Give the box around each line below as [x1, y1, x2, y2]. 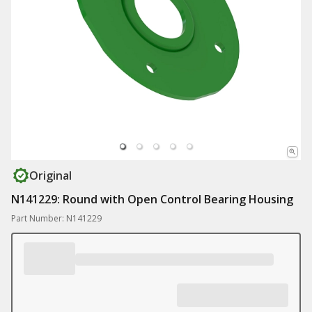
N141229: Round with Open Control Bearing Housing [11, 192, 293, 207]
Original [29, 168, 72, 183]
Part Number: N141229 [11, 212, 102, 224]
